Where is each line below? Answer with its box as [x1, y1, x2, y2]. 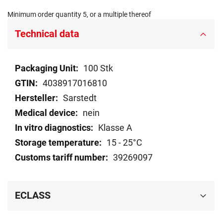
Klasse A [98, 122, 132, 133]
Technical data [15, 28, 79, 40]
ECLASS [15, 189, 51, 202]
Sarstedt [63, 93, 97, 104]
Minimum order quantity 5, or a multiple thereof [7, 10, 151, 19]
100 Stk [83, 63, 113, 74]
